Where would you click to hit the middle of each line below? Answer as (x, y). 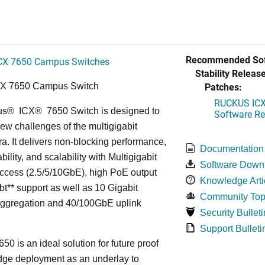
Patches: (223, 87)
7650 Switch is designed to (102, 111)
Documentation (232, 149)
